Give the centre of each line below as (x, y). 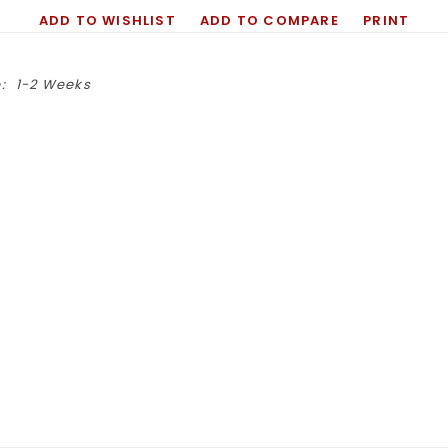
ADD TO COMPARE (269, 20)
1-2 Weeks (53, 84)
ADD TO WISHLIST (107, 20)
